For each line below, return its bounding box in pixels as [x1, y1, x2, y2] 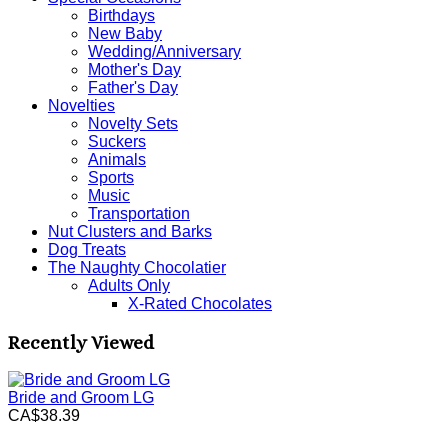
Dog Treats [48, 240, 126, 258]
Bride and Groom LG [8, 389, 154, 407]
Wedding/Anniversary [88, 42, 241, 60]
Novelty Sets [88, 114, 178, 132]
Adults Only [88, 276, 170, 294]
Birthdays [88, 6, 155, 24]
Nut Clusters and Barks [48, 222, 212, 240]
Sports [88, 168, 134, 186]
